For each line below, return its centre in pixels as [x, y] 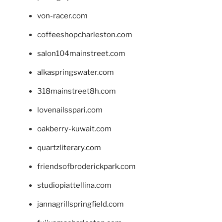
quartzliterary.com [69, 148]
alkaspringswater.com [76, 73]
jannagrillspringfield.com [81, 204]
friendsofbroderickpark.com [86, 167]
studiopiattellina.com [74, 186]
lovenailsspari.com [70, 110]
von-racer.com [62, 16]
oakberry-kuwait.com [74, 129]
